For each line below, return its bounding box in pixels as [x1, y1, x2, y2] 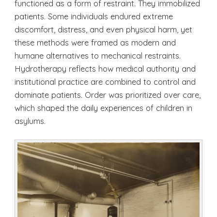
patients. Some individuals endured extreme [15, 11, 173, 22]
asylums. [15, 116, 46, 126]
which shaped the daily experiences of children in [15, 103, 192, 113]
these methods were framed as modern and [15, 37, 176, 48]
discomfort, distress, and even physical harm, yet [15, 24, 192, 35]
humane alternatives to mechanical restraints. [15, 50, 181, 61]
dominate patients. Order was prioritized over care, [15, 90, 201, 100]
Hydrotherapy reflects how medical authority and [15, 63, 196, 74]
